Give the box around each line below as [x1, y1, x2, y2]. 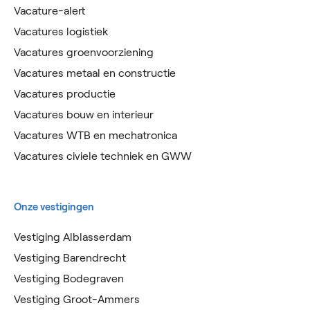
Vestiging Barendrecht [14, 251, 126, 264]
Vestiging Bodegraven [14, 272, 124, 284]
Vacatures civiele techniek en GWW [14, 149, 192, 162]
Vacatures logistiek [14, 25, 108, 37]
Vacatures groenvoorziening [14, 46, 154, 58]
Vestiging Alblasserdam [14, 230, 131, 243]
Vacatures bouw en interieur [14, 108, 154, 120]
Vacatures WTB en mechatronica [14, 129, 177, 141]
